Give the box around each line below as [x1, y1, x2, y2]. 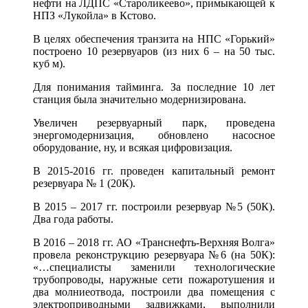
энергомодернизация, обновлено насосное [33, 129, 275, 141]
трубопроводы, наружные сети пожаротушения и [33, 273, 275, 285]
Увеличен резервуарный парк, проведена [33, 116, 275, 129]
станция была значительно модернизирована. [33, 93, 246, 105]
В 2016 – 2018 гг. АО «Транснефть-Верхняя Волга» [33, 236, 275, 248]
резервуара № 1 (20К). [33, 177, 135, 189]
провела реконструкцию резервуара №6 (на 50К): [33, 248, 275, 261]
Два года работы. [33, 212, 113, 225]
